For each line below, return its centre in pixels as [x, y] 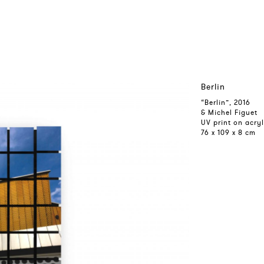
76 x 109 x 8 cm [229, 132]
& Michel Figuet [230, 112]
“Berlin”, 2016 [226, 102]
